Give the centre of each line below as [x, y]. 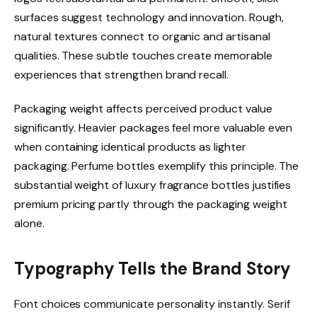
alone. [29, 224]
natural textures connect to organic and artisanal [142, 37]
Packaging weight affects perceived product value [143, 109]
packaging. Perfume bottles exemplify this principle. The [157, 166]
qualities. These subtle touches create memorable [143, 56]
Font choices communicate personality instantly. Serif [152, 304]
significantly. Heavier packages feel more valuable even [154, 128]
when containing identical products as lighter [130, 147]
